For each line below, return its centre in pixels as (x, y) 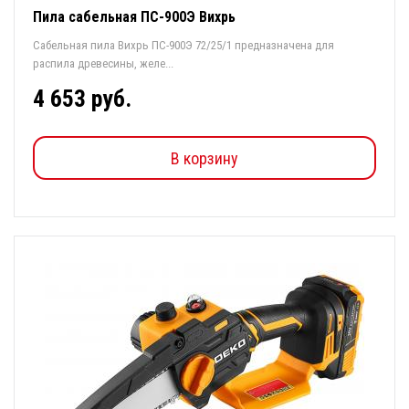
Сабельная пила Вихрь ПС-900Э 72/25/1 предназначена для (184, 45)
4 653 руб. (82, 99)
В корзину (204, 158)
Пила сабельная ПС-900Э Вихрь (134, 17)
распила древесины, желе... (103, 63)
